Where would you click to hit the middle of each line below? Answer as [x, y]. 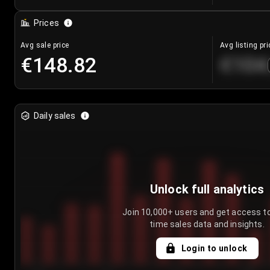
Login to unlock [214, 249]
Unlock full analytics [207, 190]
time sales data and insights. [207, 224]
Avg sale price [45, 46]
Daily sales [55, 116]
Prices [46, 23]
